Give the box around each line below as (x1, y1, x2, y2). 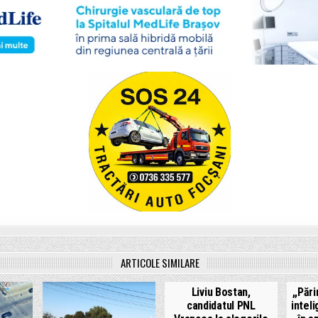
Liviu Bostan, (191, 285, 251, 299)
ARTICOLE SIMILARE (120, 254, 199, 270)
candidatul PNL (186, 298, 256, 312)
